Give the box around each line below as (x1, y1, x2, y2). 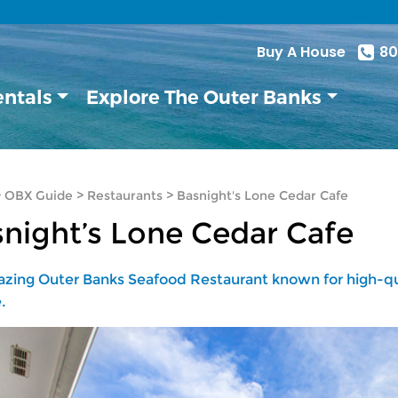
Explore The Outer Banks (86, 85, 322, 108)
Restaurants (87, 187, 163, 203)
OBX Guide (4, 187, 73, 203)
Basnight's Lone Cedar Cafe (177, 187, 348, 203)
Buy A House (257, 42, 346, 62)
